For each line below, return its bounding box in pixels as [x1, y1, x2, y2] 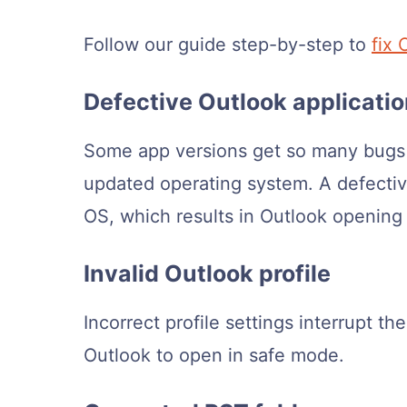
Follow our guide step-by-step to [84, 34, 372, 56]
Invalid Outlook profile [84, 260, 331, 288]
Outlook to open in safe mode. [84, 344, 344, 367]
